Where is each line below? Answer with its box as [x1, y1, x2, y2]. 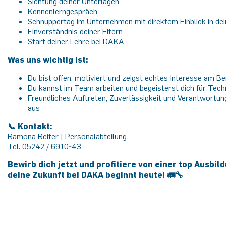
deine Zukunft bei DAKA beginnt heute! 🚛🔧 [8, 169, 183, 180]
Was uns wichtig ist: [8, 54, 88, 65]
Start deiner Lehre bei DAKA [28, 36, 126, 46]
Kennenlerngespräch [28, 6, 97, 16]
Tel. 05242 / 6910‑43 [8, 141, 81, 151]
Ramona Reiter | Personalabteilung [8, 131, 127, 141]
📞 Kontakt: [8, 121, 52, 131]
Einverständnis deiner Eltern [28, 26, 123, 36]
